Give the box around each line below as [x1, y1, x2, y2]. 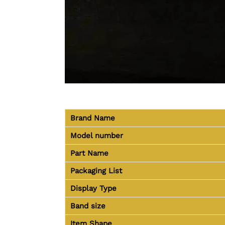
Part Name [70, 148, 108, 158]
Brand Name [70, 113, 115, 123]
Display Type [70, 183, 117, 193]
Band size [70, 201, 105, 210]
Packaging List [70, 166, 122, 175]
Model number [70, 131, 123, 140]
